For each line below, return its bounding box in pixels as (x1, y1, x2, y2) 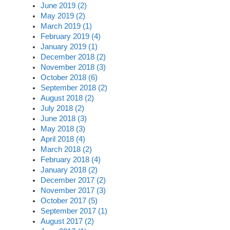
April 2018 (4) (41, 135, 85, 143)
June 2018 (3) (41, 114, 87, 123)
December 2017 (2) (41, 176, 106, 184)
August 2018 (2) (41, 93, 94, 102)
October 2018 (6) (41, 73, 98, 82)
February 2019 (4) (41, 32, 101, 41)
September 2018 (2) (41, 83, 107, 92)
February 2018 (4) (41, 155, 101, 164)
